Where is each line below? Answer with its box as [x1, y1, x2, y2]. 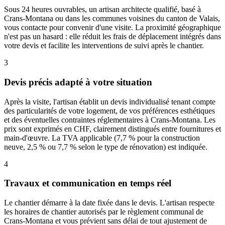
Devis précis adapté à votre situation [4, 76, 152, 87]
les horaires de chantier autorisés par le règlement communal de [4, 207, 203, 216]
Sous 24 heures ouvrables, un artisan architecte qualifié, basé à [4, 5, 201, 14]
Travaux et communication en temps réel [4, 178, 171, 189]
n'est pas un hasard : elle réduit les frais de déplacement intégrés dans [4, 32, 221, 41]
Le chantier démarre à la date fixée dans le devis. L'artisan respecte [4, 198, 214, 207]
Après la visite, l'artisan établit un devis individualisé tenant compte [4, 97, 215, 106]
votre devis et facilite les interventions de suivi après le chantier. [4, 41, 204, 50]
